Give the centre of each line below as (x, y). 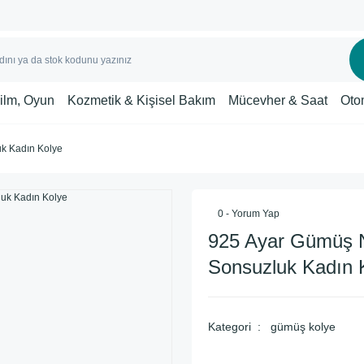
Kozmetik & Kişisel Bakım (141, 100)
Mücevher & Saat (278, 100)
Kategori (230, 327)
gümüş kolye (303, 327)
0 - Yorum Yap (249, 214)
